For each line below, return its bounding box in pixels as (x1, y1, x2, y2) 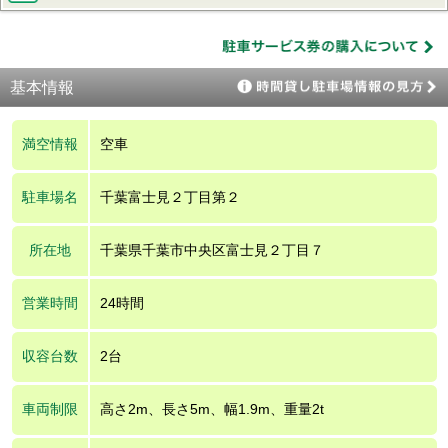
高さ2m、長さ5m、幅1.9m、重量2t (99, 400, 324, 417)
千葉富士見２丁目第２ (99, 188, 240, 205)
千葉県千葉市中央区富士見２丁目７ (99, 241, 324, 258)
